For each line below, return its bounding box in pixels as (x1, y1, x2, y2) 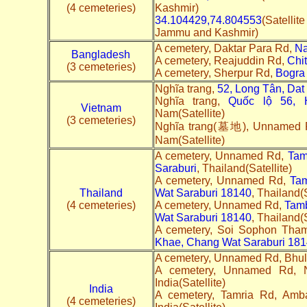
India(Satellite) (154, 276, 225, 288)
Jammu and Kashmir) (154, 26, 258, 38)
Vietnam (80, 101, 121, 114)
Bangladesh (71, 48, 130, 60)
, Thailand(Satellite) (196, 162, 292, 174)
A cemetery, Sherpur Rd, (154, 66, 275, 79)
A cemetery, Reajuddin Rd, (154, 54, 287, 66)
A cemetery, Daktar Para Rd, (154, 42, 295, 54)
